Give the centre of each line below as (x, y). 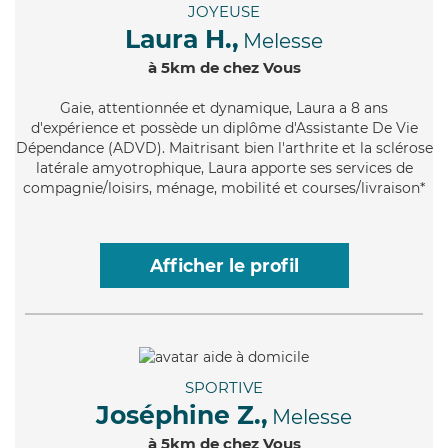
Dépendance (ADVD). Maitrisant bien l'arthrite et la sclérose (224, 148)
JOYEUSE (224, 12)
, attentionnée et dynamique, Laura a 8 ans (239, 108)
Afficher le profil (224, 266)
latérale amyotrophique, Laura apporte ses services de (224, 168)
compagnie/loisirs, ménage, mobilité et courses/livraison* (224, 188)
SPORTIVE (224, 387)
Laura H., (182, 39)
